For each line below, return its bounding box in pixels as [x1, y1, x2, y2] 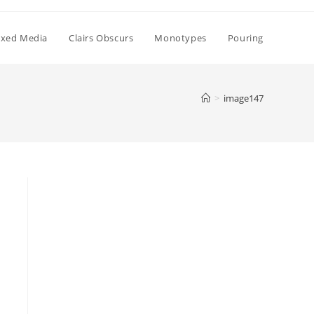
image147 [224, 92, 264, 104]
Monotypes [154, 32, 207, 44]
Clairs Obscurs [68, 32, 134, 44]
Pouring [227, 32, 264, 44]
